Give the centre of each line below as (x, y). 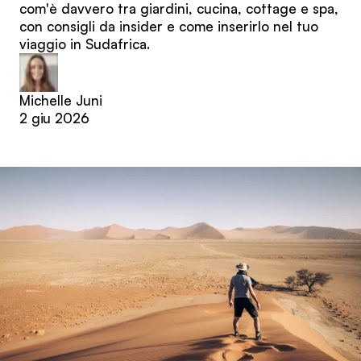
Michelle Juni (61, 100)
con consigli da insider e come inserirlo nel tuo (169, 26)
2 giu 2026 (54, 118)
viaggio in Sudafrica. (85, 44)
